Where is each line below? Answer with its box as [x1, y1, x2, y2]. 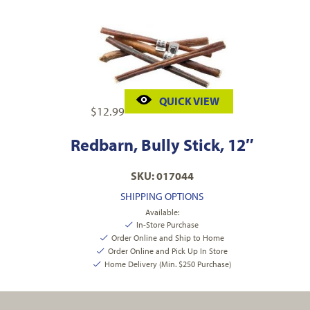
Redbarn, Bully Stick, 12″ [70, 134, 254, 155]
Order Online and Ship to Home [111, 232, 224, 243]
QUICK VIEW [159, 93, 219, 108]
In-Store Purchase [136, 219, 199, 230]
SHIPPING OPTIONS [120, 189, 203, 203]
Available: [145, 206, 179, 217]
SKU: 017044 [130, 168, 194, 183]
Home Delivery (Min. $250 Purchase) [104, 258, 231, 269]
